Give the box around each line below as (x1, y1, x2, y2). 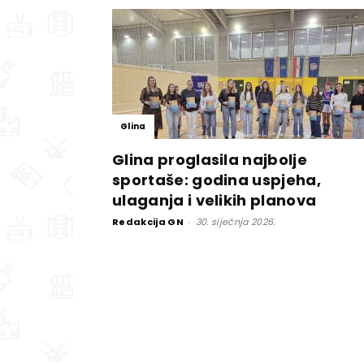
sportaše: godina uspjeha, (112, 170, 322, 190)
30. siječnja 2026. (195, 215, 275, 228)
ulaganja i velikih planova (112, 190, 317, 210)
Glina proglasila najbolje (112, 149, 308, 170)
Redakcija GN (112, 215, 184, 228)
